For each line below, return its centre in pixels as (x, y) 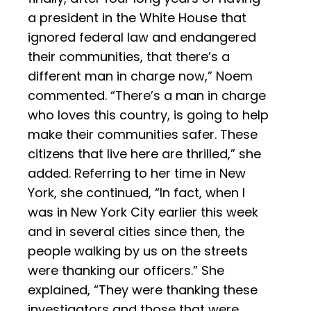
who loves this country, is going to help (148, 115)
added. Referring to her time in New (137, 174)
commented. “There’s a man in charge (147, 96)
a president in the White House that (137, 18)
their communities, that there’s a (129, 57)
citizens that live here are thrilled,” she (144, 154)
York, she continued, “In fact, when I (136, 193)
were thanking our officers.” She (126, 271)
